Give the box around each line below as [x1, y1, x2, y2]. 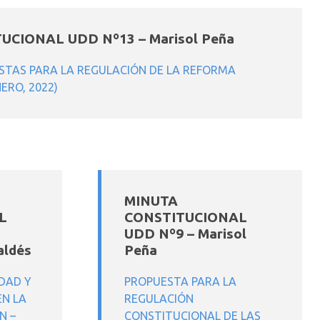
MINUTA [124, 193, 178, 209]
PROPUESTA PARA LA [124, 275, 236, 288]
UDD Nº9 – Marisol [124, 226, 246, 241]
